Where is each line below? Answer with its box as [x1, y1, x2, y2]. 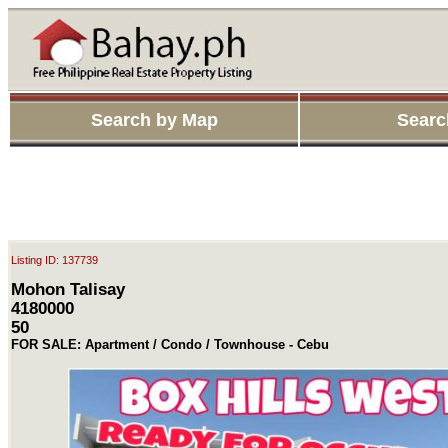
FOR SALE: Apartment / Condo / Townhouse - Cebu [11, 336, 329, 352]
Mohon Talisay [11, 279, 125, 298]
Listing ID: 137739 [11, 254, 98, 266]
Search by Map [90, 110, 218, 130]
